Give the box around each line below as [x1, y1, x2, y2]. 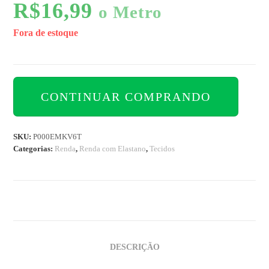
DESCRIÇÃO [109, 242, 160, 252]
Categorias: [13, 144, 55, 154]
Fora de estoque [13, 28, 79, 38]
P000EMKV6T [33, 132, 82, 142]
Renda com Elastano [79, 144, 147, 154]
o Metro [98, 2, 163, 22]
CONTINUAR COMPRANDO [41, 90, 211, 104]
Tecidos [150, 144, 175, 154]
